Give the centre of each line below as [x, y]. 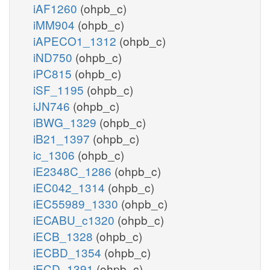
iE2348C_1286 [74, 171]
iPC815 [54, 73]
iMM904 [55, 24]
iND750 [54, 57]
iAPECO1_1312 [76, 40]
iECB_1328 [64, 236]
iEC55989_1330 [77, 203]
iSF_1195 [60, 89]
